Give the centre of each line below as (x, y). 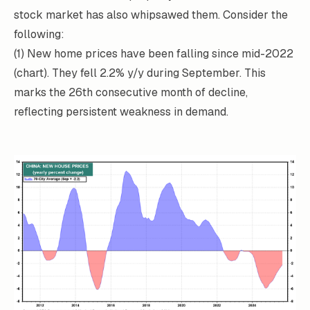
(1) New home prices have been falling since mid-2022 (154, 54)
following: (39, 35)
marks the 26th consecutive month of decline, (131, 93)
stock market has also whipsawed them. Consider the (151, 15)
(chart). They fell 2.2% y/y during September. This (140, 73)
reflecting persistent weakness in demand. (121, 112)
